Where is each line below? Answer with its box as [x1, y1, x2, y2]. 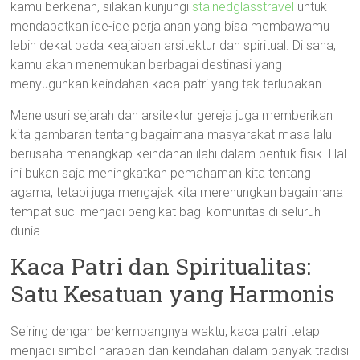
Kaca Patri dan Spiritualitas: [10, 252, 312, 281]
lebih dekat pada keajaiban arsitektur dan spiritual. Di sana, [10, 38, 337, 53]
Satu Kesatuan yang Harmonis [10, 279, 335, 309]
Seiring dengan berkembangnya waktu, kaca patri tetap [10, 324, 321, 339]
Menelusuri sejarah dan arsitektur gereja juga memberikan [10, 108, 333, 123]
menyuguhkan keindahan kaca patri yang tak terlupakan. [10, 76, 325, 92]
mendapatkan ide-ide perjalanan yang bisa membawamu [10, 18, 330, 34]
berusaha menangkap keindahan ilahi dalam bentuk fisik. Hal [10, 146, 347, 162]
